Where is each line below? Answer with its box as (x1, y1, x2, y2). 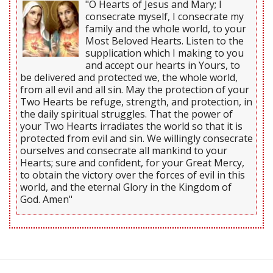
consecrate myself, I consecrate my (85, 10, 244, 24)
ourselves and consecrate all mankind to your (20, 144, 227, 158)
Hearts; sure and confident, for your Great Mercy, (20, 156, 244, 170)
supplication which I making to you (85, 46, 244, 60)
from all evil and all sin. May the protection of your (20, 83, 249, 97)
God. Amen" (20, 193, 73, 207)
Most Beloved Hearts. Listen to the (85, 34, 244, 48)
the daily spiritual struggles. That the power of (20, 107, 233, 121)
